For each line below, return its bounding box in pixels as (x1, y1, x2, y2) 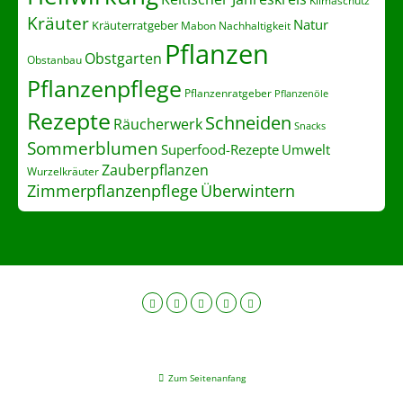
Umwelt (282, 139, 330, 159)
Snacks (294, 119, 326, 132)
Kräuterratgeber (92, 16, 178, 33)
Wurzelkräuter (27, 163, 99, 178)
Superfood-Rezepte (161, 139, 279, 158)
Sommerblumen (27, 136, 158, 159)
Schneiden (205, 110, 291, 135)
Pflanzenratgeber (184, 85, 272, 100)
